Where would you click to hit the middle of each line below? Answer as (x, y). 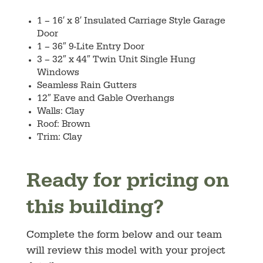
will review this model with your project (126, 252)
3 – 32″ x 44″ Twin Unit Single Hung (116, 60)
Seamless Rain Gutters (87, 86)
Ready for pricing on (127, 183)
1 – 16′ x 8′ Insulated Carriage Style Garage (131, 21)
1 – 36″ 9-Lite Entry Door (90, 47)
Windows (58, 73)
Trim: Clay (59, 138)
